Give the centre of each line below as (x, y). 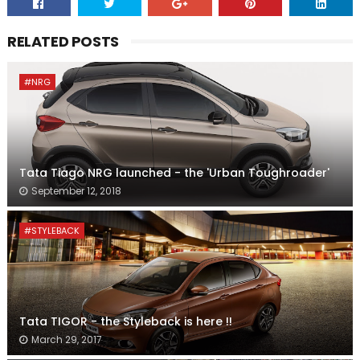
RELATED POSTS (63, 41)
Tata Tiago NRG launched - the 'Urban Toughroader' (174, 172)
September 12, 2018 (76, 190)
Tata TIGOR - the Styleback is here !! (125, 321)
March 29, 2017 (66, 339)
